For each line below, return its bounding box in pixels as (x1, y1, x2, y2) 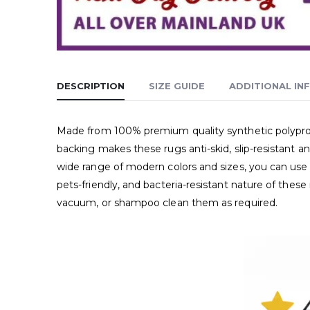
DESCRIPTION (57, 80, 125, 91)
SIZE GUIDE (149, 80, 205, 91)
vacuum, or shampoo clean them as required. (57, 196, 277, 209)
